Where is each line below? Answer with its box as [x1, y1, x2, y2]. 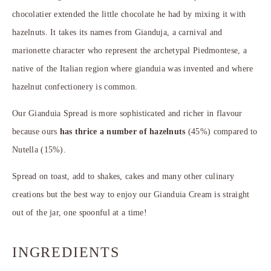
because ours [12, 126, 60, 136]
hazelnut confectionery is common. [12, 82, 138, 91]
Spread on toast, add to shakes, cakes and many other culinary [12, 171, 235, 181]
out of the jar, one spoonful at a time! [12, 207, 147, 217]
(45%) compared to [185, 126, 258, 136]
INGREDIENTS [12, 244, 120, 260]
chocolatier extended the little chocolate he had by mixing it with [12, 9, 246, 19]
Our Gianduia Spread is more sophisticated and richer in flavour [12, 108, 243, 118]
